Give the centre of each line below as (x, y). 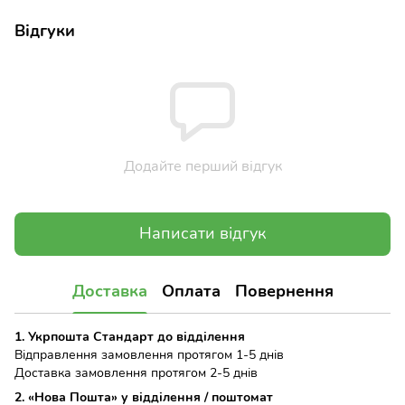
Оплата (191, 292)
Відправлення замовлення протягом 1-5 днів (149, 354)
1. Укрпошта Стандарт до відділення (130, 336)
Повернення (284, 292)
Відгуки (45, 30)
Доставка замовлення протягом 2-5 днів (136, 372)
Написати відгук (202, 234)
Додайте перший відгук (202, 166)
